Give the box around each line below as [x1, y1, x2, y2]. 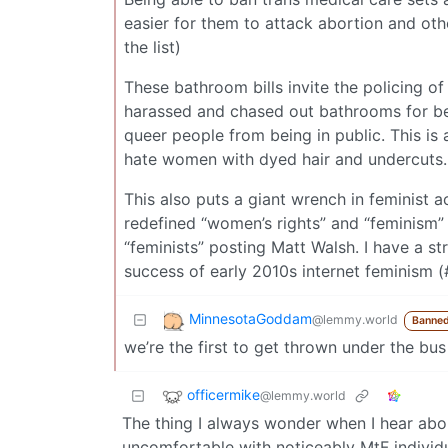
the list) [124, 36, 181, 57]
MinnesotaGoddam [189, 309, 312, 327]
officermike [187, 385, 260, 403]
